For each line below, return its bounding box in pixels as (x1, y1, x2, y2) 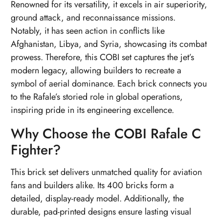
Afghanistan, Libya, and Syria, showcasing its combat (11, 37, 207, 50)
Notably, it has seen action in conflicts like (11, 24, 165, 37)
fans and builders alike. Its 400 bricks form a (11, 178, 175, 192)
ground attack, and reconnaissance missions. (11, 11, 176, 24)
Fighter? (11, 139, 61, 160)
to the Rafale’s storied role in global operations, (11, 90, 183, 103)
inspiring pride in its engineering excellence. (11, 103, 175, 116)
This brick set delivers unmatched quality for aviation (11, 165, 202, 178)
